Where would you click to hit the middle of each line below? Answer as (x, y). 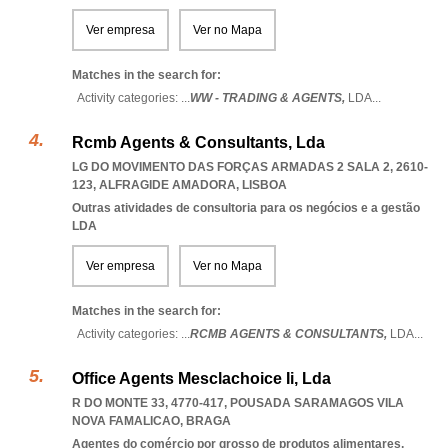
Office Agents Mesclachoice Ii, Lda (201, 378)
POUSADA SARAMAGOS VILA (317, 403)
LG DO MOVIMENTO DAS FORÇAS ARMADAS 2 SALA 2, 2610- (250, 167)
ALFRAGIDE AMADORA (167, 185)
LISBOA (264, 185)
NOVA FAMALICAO (126, 421)
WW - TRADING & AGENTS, (269, 98)
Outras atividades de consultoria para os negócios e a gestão (246, 208)
